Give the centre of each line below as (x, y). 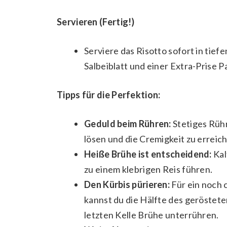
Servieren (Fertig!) (96, 22)
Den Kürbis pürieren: (127, 185)
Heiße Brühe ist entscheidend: (148, 154)
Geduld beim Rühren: (128, 124)
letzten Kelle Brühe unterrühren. (152, 215)
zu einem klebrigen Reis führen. (148, 169)
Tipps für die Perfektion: (109, 95)
